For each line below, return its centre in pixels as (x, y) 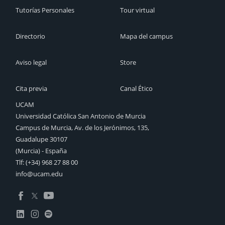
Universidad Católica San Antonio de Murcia (81, 116)
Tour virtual (137, 10)
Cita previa (31, 89)
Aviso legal (31, 63)
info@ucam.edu (39, 174)
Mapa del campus (146, 36)
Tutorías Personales (45, 10)
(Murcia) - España (41, 151)
